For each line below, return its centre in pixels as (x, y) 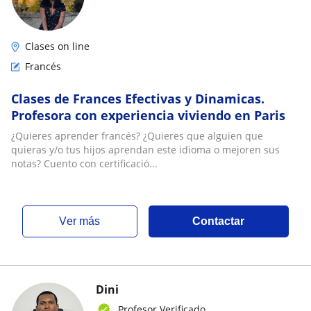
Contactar (219, 221)
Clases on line (57, 46)
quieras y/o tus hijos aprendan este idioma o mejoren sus (145, 149)
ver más (84, 221)
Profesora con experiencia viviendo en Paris (148, 115)
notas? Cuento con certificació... (84, 163)
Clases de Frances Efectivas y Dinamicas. (138, 98)
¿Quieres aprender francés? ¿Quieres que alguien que (137, 135)
